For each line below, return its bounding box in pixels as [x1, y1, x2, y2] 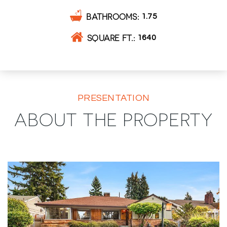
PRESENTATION [78, 93, 149, 103]
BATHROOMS [86, 12, 137, 22]
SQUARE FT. [87, 33, 133, 43]
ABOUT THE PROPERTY [14, 108, 213, 130]
